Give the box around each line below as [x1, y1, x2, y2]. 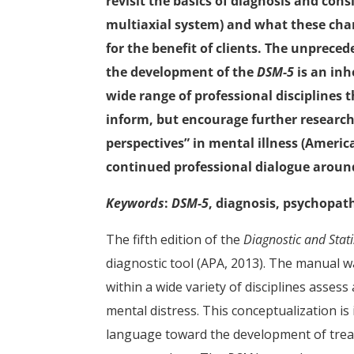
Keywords [106, 194, 165, 212]
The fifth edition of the [106, 231, 244, 248]
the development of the [106, 63, 258, 81]
